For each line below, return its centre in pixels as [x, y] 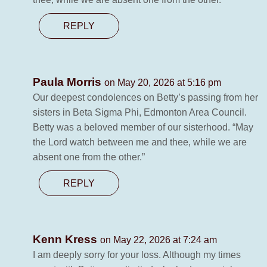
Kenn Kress [66, 240]
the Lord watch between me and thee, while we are [140, 142]
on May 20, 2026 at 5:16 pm [163, 83]
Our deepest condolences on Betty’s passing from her [145, 98]
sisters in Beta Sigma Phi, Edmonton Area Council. [140, 113]
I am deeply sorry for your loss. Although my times [137, 255]
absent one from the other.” [89, 157]
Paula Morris [69, 82]
